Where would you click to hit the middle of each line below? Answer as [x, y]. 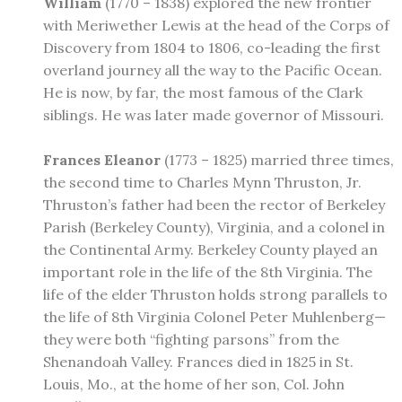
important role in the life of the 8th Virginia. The [208, 271]
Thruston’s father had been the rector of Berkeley [214, 204]
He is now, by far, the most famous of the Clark [203, 92]
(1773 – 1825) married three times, [277, 159]
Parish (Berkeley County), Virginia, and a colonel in [214, 227]
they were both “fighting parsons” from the [191, 339]
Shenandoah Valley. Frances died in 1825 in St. [198, 361]
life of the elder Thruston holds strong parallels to [215, 294]
